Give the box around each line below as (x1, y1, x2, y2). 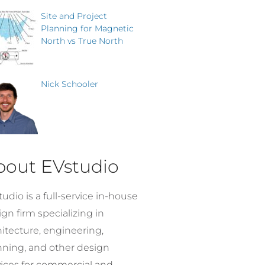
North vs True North (41, 35, 123, 46)
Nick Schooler (41, 78, 98, 89)
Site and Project (41, 10, 107, 21)
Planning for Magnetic (41, 22, 134, 34)
